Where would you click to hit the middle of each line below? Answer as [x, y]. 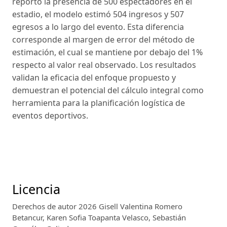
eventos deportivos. [50, 116]
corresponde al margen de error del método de [103, 40]
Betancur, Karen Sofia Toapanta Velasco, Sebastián [99, 217]
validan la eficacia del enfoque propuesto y [94, 78]
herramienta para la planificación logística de [99, 103]
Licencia [36, 189]
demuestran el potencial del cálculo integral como [108, 90]
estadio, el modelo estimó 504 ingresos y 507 [98, 14]
